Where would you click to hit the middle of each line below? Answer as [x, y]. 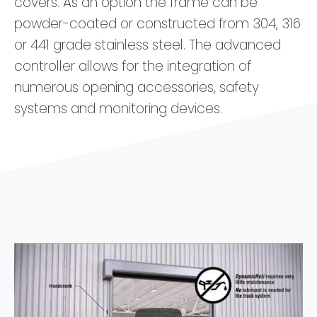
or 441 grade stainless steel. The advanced [148, 45]
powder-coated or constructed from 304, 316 [157, 24]
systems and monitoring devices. [118, 109]
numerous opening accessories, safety [137, 88]
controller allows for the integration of [133, 67]
